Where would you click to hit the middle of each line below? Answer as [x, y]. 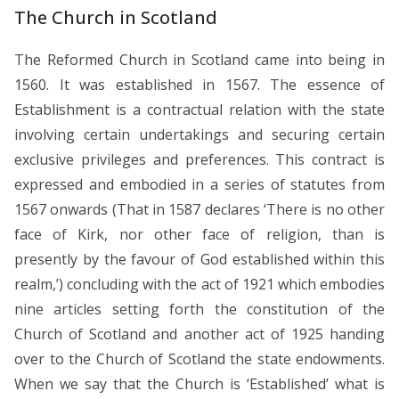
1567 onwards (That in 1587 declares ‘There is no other [199, 209]
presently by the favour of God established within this [199, 259]
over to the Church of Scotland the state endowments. [199, 358]
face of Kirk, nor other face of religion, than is [199, 234]
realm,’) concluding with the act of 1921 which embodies [199, 284]
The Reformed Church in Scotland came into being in [199, 59]
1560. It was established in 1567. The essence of [199, 84]
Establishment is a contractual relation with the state [199, 109]
